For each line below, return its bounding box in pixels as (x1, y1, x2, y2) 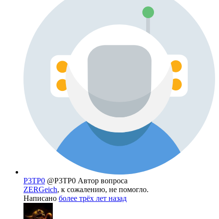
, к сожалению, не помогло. (57, 185, 149, 194)
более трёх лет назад (59, 194, 127, 203)
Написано (23, 194, 59, 203)
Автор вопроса (78, 176, 128, 185)
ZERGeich (23, 185, 57, 194)
